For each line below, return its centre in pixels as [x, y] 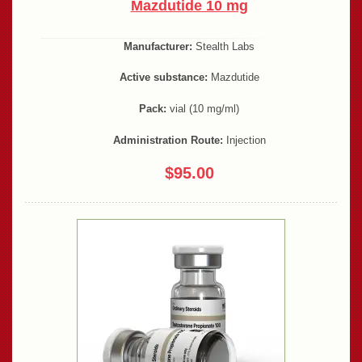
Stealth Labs [223, 46]
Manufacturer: [158, 46]
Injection [244, 140]
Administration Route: [168, 140]
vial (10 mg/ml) [203, 109]
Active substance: [163, 78]
